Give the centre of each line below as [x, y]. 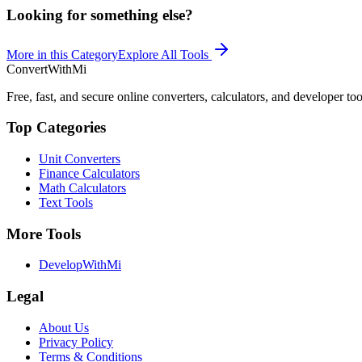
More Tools [44, 234]
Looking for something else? [100, 15]
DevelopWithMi [80, 265]
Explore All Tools [165, 54]
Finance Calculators [89, 173]
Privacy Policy [76, 342]
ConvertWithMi [46, 69]
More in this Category [62, 54]
